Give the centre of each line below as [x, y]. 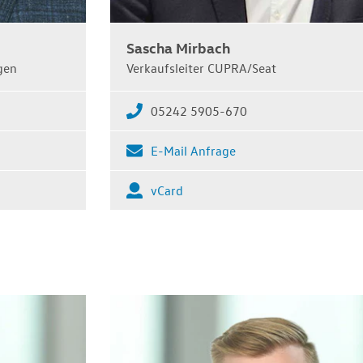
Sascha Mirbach [178, 47]
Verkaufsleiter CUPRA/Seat [201, 68]
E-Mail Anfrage [193, 150]
